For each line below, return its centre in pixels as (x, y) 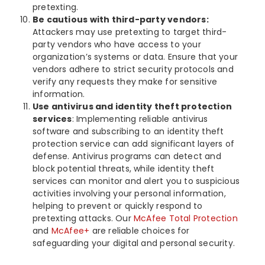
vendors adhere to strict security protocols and (133, 69)
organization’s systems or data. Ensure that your (135, 56)
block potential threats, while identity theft (124, 168)
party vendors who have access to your (117, 44)
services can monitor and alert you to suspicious (136, 181)
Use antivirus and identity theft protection (132, 106)
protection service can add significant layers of (134, 143)
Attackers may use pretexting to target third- (130, 32)
